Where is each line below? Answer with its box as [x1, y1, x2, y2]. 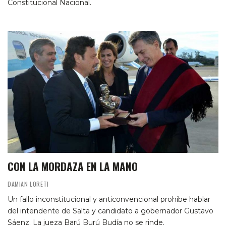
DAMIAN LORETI [8, 180, 49, 189]
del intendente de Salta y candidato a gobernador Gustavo [8, 206, 213, 216]
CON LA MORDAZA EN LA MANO [8, 158, 138, 175]
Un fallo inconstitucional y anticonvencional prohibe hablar [8, 195, 210, 204]
